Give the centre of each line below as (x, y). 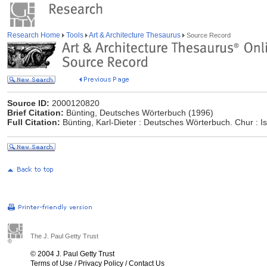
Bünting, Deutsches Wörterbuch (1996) (139, 113)
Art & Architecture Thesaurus (135, 35)
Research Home (35, 35)
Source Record (208, 35)
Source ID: (28, 103)
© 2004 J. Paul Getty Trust (72, 254)
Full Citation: (34, 122)
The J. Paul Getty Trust (64, 236)
